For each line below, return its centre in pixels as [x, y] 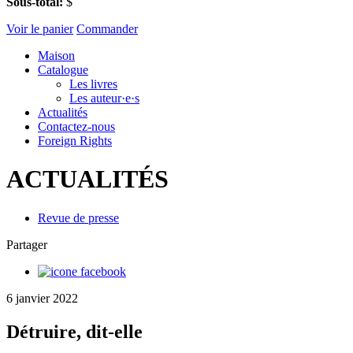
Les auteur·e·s [104, 98]
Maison [56, 55]
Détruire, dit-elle [74, 331]
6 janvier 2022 [42, 298]
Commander [107, 28]
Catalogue [63, 69]
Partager [27, 244]
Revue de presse [78, 217]
